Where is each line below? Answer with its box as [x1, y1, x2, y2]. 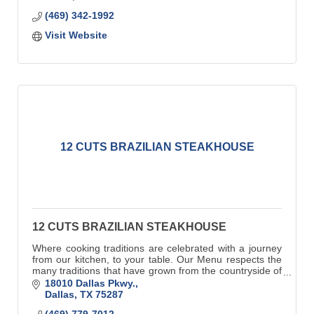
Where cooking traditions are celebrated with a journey [32, 243, 282, 254]
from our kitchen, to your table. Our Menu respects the [32, 254, 282, 265]
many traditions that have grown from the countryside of [32, 265, 282, 276]
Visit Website [44, 29, 107, 41]
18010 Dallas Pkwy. [44, 278, 135, 289]
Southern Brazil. [32, 276, 103, 287]
